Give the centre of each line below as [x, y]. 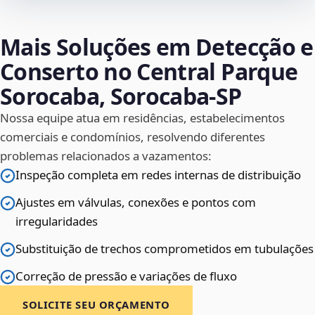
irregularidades [57, 221]
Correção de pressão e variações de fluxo [126, 276]
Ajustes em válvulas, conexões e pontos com [136, 202]
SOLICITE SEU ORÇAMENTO [97, 305]
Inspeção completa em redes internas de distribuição [158, 175]
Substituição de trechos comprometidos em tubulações [165, 249]
